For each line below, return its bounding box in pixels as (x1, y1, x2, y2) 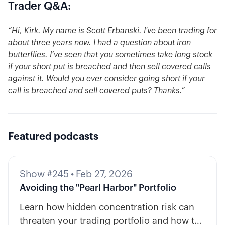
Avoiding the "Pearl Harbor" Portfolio (19, 183, 176, 193)
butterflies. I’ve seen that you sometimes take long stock (8, 51, 212, 59)
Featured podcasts (8, 132, 98, 142)
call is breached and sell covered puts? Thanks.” (8, 87, 185, 95)
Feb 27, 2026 (75, 169, 133, 179)
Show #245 (19, 169, 69, 179)
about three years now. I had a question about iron (8, 39, 191, 47)
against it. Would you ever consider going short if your (8, 75, 205, 83)
